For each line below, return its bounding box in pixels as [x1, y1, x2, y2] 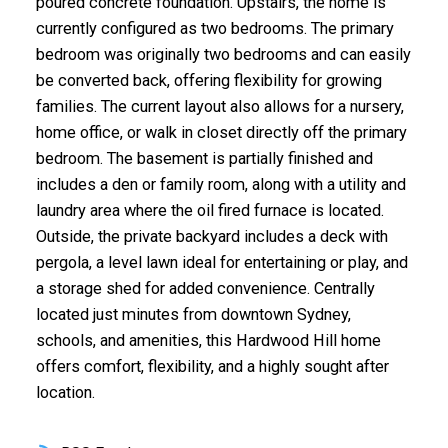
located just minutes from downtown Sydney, [35, 304, 351, 324]
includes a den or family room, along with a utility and [35, 174, 406, 194]
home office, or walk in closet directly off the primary [35, 122, 407, 142]
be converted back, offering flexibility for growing [35, 70, 382, 90]
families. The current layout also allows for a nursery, [35, 96, 404, 116]
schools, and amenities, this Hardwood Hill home [35, 330, 381, 350]
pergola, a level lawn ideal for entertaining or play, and [35, 252, 408, 272]
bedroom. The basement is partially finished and [35, 148, 373, 168]
